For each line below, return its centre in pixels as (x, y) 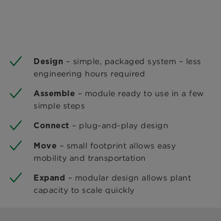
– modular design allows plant (129, 178)
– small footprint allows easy (117, 146)
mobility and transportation (90, 158)
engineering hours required (89, 74)
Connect (53, 126)
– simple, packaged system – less (133, 61)
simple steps (59, 106)
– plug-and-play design (120, 126)
